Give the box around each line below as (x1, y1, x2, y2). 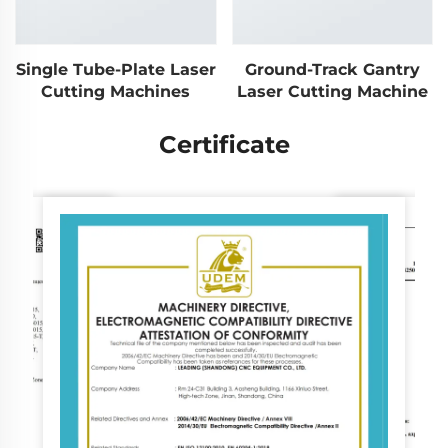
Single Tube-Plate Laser (15, 59, 216, 79)
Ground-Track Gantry (244, 59, 420, 79)
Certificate (158, 129, 290, 159)
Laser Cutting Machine (236, 81, 428, 101)
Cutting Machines (41, 81, 191, 101)
